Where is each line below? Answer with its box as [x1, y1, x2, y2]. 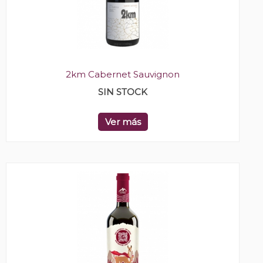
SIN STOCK [98, 86, 147, 98]
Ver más [104, 116, 141, 128]
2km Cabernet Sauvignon [66, 69, 180, 80]
